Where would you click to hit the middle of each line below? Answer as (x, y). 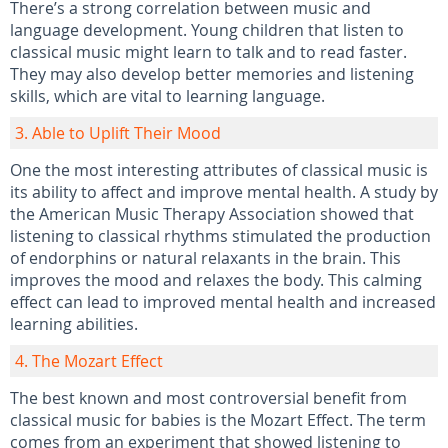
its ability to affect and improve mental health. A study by (224, 192)
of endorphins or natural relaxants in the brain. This (205, 258)
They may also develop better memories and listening (212, 74)
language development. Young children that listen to (207, 30)
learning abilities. (74, 324)
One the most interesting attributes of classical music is (219, 170)
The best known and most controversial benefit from (208, 398)
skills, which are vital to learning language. (167, 96)
